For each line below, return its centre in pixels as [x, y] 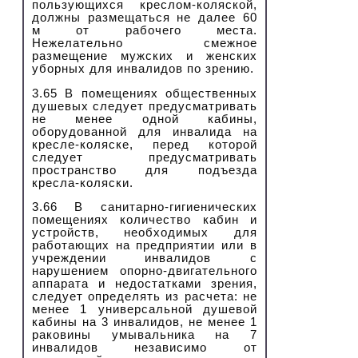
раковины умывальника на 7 [145, 335]
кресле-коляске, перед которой [145, 144]
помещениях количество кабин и [145, 220]
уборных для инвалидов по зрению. [143, 69]
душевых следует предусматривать [145, 106]
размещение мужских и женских [145, 56]
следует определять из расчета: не [145, 297]
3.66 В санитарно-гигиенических [145, 207]
